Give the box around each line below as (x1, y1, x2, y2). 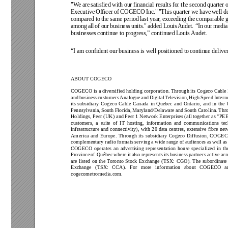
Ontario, (183, 101, 203, 107)
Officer (96, 8, 115, 15)
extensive (186, 126, 208, 132)
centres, (168, 126, 187, 132)
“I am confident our (70, 47, 119, 54)
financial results (133, 1, 173, 8)
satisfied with (91, 1, 124, 8)
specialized (191, 145, 216, 152)
